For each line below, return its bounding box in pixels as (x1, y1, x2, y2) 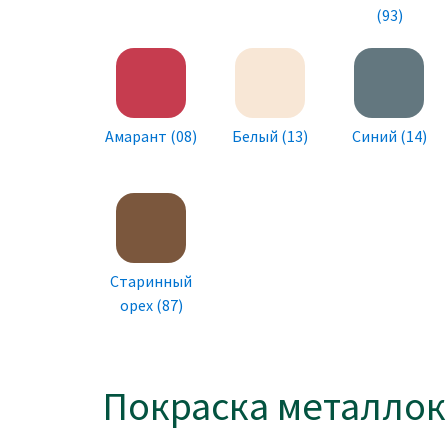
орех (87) (119, 295, 183, 316)
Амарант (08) (105, 126, 197, 147)
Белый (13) (232, 126, 308, 147)
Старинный (110, 271, 192, 292)
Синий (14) (351, 126, 427, 147)
